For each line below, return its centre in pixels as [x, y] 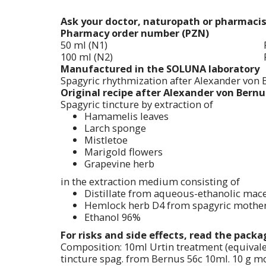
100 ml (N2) [87, 56]
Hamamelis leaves [126, 116]
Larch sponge [115, 128]
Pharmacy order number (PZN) [135, 33]
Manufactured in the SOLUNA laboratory [160, 68]
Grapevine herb [119, 163]
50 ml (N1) [84, 45]
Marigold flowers [123, 151]
